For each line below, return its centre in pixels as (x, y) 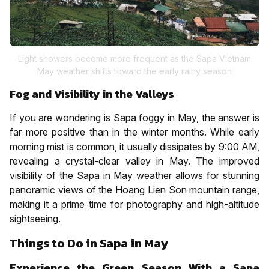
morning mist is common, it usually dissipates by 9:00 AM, (134, 146)
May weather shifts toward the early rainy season (134, 71)
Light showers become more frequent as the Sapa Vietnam (134, 58)
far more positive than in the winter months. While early (134, 132)
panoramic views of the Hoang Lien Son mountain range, (134, 189)
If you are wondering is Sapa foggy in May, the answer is (134, 117)
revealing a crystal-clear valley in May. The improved (134, 161)
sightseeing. (35, 218)
